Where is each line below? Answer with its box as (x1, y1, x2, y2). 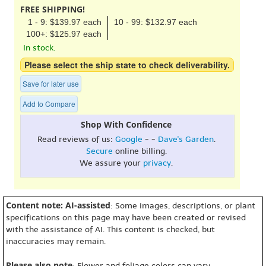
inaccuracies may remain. (6, 236, 106, 246)
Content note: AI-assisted (6, 199, 110, 211)
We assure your (80, 158, 143, 168)
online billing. (112, 146, 167, 156)
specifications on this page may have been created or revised (6, 213, 246, 223)
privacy (143, 158, 171, 168)
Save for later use (23, 78, 79, 88)
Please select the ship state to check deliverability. (24, 59, 230, 71)
